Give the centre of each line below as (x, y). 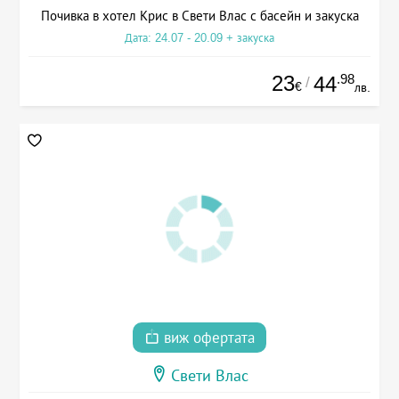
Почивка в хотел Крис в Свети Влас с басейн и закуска (199, 15)
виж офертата (207, 338)
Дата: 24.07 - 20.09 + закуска (199, 37)
